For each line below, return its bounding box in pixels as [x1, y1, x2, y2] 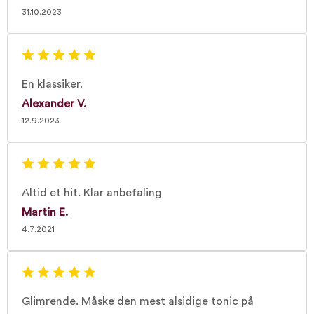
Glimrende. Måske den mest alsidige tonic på [22, 296, 254, 307]
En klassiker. [22, 78, 83, 90]
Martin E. [22, 207, 68, 218]
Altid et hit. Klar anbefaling [22, 187, 162, 198]
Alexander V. [22, 98, 86, 109]
